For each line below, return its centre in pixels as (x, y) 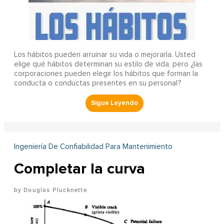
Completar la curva (79, 168)
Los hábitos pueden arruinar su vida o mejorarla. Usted (104, 54)
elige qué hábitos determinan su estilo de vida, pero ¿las (108, 64)
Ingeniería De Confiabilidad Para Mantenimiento (93, 146)
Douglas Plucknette (55, 190)
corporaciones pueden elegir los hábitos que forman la (106, 73)
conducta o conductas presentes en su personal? (97, 83)
